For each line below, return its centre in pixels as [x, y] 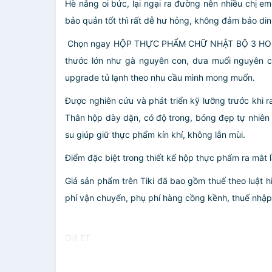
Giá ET [78, 238]
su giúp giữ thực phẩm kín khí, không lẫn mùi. [155, 134]
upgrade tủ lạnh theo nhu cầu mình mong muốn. [160, 77]
